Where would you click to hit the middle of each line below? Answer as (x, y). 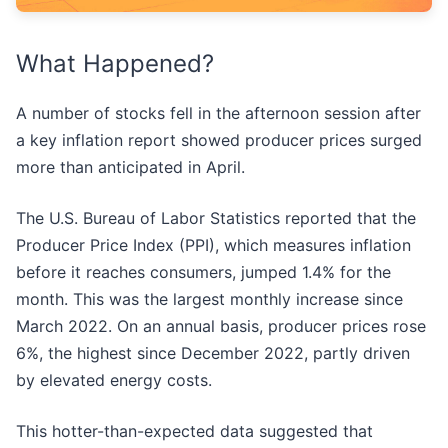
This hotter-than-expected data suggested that (194, 431)
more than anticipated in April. (133, 167)
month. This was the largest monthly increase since (209, 299)
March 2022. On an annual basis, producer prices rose (221, 326)
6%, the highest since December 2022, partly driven (213, 353)
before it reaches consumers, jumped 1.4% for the (203, 272)
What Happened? (115, 64)
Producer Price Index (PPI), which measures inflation (213, 245)
